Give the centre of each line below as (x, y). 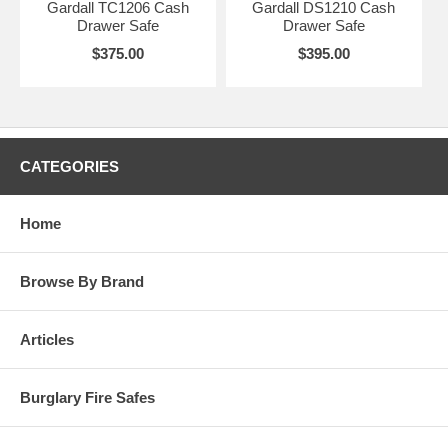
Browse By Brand (82, 281)
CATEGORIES (69, 166)
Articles (47, 339)
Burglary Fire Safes (87, 397)
